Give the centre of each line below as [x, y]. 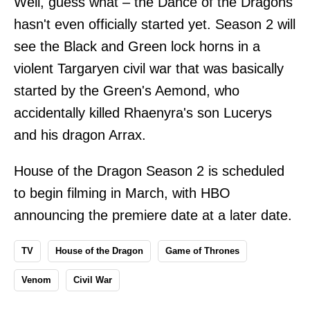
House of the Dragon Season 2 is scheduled [149, 171]
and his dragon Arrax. [80, 135]
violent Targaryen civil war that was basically [149, 68]
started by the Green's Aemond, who [127, 90]
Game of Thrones [202, 250]
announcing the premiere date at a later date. [153, 215]
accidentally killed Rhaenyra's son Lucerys [143, 112]
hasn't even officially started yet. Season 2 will [155, 24]
